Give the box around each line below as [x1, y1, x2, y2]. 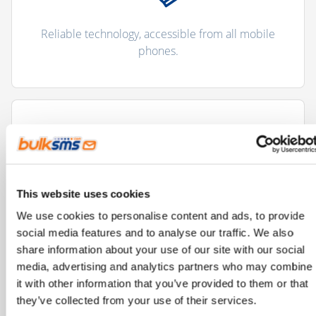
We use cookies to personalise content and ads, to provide [16, 209, 305, 222]
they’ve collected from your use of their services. [16, 294, 257, 307]
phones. [138, 43, 178, 59]
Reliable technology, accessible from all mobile [41, 26, 275, 42]
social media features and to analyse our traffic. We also [16, 226, 293, 239]
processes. [131, 217, 185, 233]
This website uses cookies [16, 187, 150, 200]
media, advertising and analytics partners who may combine [16, 260, 312, 273]
